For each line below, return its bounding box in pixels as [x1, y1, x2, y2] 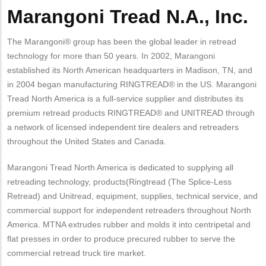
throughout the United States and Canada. [7, 136, 166, 146]
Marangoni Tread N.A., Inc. [7, 6, 248, 28]
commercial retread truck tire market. [7, 248, 146, 258]
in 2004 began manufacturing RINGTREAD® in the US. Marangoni [7, 79, 256, 89]
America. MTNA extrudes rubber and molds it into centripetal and [7, 219, 251, 229]
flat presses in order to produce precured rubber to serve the [7, 233, 235, 243]
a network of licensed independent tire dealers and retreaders [7, 122, 239, 132]
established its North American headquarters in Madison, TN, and [7, 65, 252, 75]
